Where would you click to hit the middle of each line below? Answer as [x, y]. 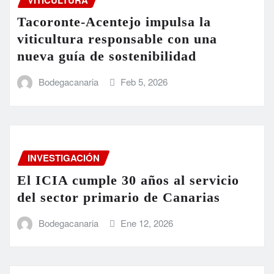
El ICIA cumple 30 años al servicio [128, 180]
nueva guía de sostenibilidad [107, 56]
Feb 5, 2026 [144, 82]
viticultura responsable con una [117, 39]
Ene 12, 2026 [147, 223]
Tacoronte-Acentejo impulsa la [114, 22]
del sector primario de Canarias [119, 197]
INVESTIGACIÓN [64, 157]
